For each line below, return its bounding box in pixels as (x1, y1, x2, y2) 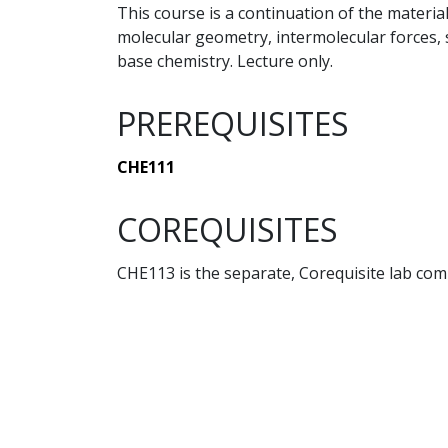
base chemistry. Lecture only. (117, 50, 333, 73)
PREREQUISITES (117, 102, 349, 146)
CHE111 (117, 156, 175, 179)
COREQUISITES (117, 208, 338, 252)
